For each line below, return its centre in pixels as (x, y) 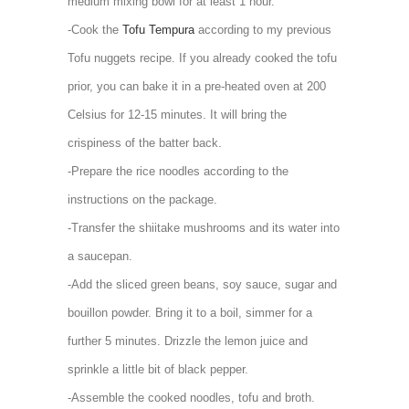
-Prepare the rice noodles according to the (178, 171)
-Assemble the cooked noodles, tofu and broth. (193, 398)
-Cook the (95, 30)
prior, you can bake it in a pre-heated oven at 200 (197, 86)
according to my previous (263, 30)
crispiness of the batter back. (147, 143)
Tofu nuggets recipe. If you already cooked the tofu (202, 58)
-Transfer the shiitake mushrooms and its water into (204, 228)
